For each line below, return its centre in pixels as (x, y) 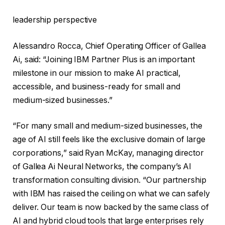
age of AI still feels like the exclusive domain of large (109, 140)
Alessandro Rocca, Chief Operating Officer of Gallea (109, 46)
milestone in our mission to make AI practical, (97, 73)
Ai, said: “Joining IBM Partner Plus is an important (104, 59)
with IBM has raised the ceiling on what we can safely (111, 194)
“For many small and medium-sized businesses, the (108, 126)
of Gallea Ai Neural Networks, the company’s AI (102, 167)
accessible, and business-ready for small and (96, 86)
